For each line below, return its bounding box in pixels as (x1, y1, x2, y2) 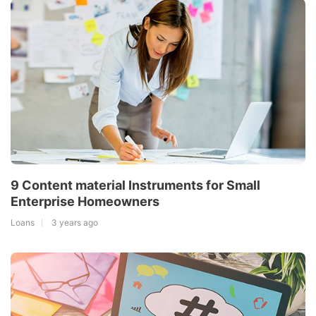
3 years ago (51, 217, 98, 229)
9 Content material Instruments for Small (11, 178, 260, 193)
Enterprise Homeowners (11, 194, 159, 209)
